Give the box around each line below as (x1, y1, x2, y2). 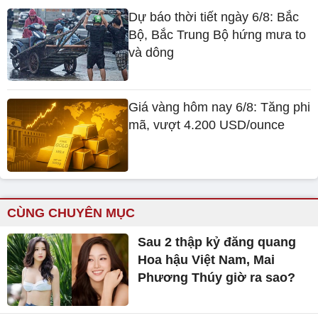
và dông (128, 45, 175, 60)
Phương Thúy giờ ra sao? (138, 270, 296, 285)
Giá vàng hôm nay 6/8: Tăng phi (128, 100, 311, 115)
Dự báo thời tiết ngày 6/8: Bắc (128, 9, 300, 24)
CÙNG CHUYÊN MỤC (7, 205, 135, 220)
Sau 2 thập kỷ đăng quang (138, 234, 297, 249)
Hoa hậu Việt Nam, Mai (138, 252, 275, 267)
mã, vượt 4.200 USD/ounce (128, 118, 285, 133)
